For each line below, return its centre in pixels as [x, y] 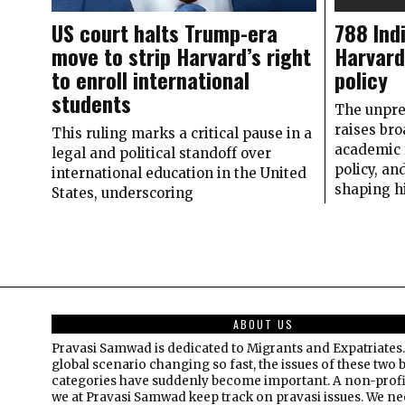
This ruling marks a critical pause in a [182, 133]
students [91, 103]
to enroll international [151, 79]
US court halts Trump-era [165, 32]
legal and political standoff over [161, 153]
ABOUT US [263, 324]
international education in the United [179, 173]
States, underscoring [122, 193]
